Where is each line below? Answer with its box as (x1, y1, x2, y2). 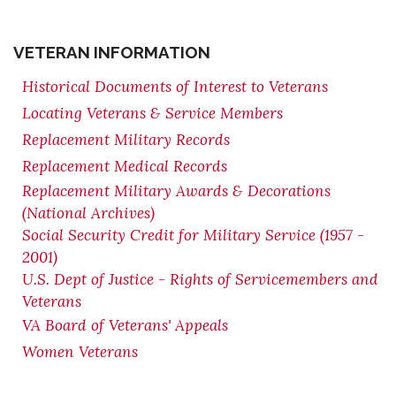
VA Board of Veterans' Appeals (22, 316, 228, 335)
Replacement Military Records (22, 130, 230, 149)
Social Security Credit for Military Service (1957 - (22, 225, 364, 245)
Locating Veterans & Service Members (22, 103, 283, 123)
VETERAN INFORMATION (13, 42, 210, 62)
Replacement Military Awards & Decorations (22, 181, 331, 201)
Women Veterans (22, 342, 138, 362)
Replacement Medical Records (22, 156, 227, 176)
